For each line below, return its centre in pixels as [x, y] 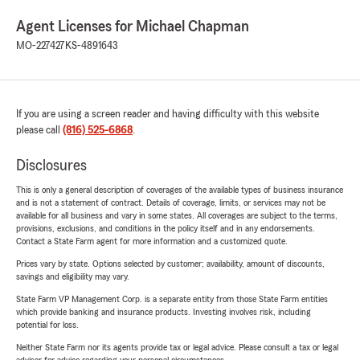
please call [39, 131]
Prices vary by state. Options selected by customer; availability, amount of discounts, [170, 264]
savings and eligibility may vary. [73, 277]
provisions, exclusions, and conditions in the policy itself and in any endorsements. [166, 229]
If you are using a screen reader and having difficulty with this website [168, 115]
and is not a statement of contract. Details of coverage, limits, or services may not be [171, 203]
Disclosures [51, 166]
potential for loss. [47, 325]
